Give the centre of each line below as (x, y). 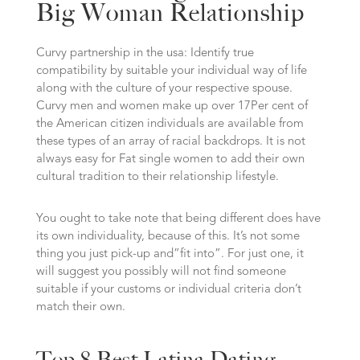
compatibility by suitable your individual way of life (171, 71)
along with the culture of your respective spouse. (164, 89)
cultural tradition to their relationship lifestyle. (157, 177)
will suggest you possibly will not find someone (161, 272)
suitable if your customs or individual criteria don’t (168, 290)
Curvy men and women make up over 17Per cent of (172, 106)
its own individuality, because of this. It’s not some (168, 237)
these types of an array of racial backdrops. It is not (170, 142)
